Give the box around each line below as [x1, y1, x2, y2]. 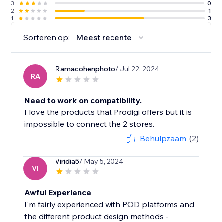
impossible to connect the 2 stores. [24, 119, 155, 129]
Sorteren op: [23, 32, 70, 43]
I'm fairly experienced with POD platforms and [24, 199, 195, 210]
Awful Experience [24, 187, 92, 198]
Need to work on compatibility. [24, 95, 142, 106]
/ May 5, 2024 [79, 157, 124, 166]
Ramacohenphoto [55, 64, 116, 74]
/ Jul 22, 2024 [115, 64, 160, 74]
